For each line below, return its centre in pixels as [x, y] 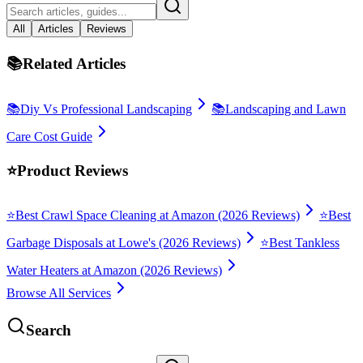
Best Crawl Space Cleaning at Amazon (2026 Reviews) [158, 216]
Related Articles [74, 64]
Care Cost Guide [49, 136]
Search [49, 331]
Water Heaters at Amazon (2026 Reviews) [114, 271]
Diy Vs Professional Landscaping [106, 109]
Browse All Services [59, 293]
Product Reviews [73, 170]
